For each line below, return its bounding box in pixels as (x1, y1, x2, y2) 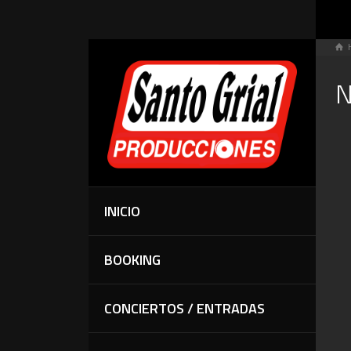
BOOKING (104, 248, 161, 270)
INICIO (104, 200, 141, 222)
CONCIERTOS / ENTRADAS (104, 297, 266, 319)
